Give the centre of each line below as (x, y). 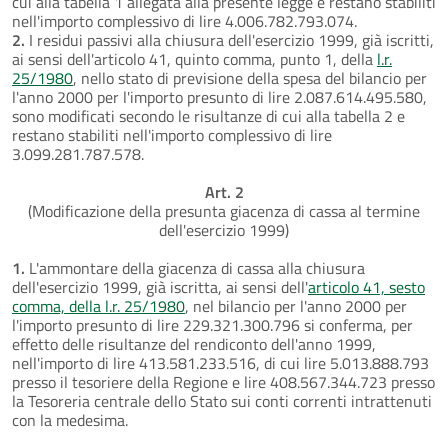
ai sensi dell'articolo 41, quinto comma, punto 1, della (194, 58)
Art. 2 (224, 191)
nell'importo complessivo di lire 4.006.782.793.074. (184, 20)
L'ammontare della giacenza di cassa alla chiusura (195, 267)
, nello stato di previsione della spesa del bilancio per (250, 77)
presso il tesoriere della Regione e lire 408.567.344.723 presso (223, 381)
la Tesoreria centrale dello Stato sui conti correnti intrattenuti (222, 400)
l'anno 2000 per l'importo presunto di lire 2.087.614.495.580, (219, 96)
